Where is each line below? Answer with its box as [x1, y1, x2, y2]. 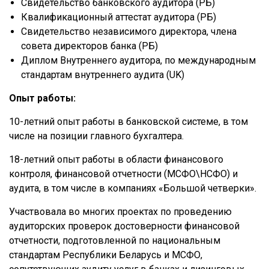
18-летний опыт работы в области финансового [9, 154, 223, 165]
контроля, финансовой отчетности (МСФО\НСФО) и [9, 168, 238, 180]
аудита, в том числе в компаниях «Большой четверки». [9, 183, 256, 194]
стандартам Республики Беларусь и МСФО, [9, 249, 202, 261]
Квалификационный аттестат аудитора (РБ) [21, 11, 216, 23]
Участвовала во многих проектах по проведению [9, 206, 232, 217]
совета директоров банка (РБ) [21, 40, 158, 52]
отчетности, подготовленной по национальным [9, 235, 220, 246]
